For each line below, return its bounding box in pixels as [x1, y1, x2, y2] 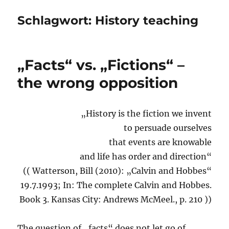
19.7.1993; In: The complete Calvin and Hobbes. [20, 180, 212, 191]
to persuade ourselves [123, 123, 212, 133]
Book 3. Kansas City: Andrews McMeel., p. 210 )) [19, 194, 212, 205]
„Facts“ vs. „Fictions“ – [17, 56, 185, 74]
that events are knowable [108, 137, 212, 148]
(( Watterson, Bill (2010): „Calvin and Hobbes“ [22, 166, 212, 176]
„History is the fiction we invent [80, 108, 212, 119]
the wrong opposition [17, 74, 178, 92]
